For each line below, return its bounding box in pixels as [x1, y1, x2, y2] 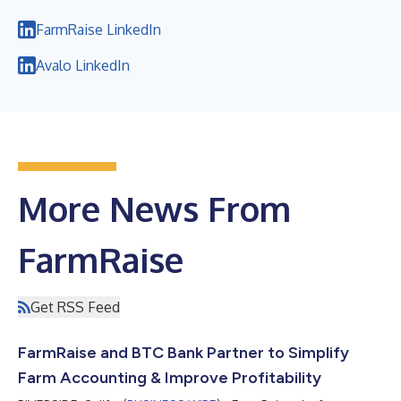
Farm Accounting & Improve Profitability [18, 367, 321, 388]
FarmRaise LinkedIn [36, 20, 161, 38]
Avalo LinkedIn [36, 55, 130, 74]
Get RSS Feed [30, 297, 120, 316]
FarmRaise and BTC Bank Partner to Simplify [18, 342, 349, 363]
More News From [18, 186, 291, 230]
